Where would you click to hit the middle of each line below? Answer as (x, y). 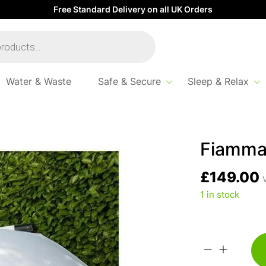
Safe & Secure (129, 83)
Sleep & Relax (218, 83)
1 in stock (219, 196)
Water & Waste (38, 83)
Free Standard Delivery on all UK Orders (133, 10)
